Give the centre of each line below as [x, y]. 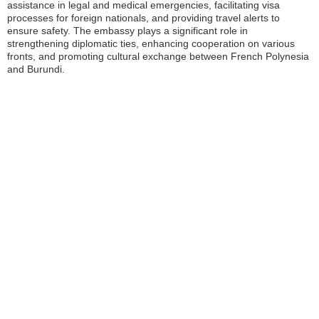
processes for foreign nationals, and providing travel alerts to [143, 18]
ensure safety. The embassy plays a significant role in [127, 31]
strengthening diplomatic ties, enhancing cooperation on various [151, 43]
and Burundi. [36, 69]
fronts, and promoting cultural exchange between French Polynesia [158, 56]
